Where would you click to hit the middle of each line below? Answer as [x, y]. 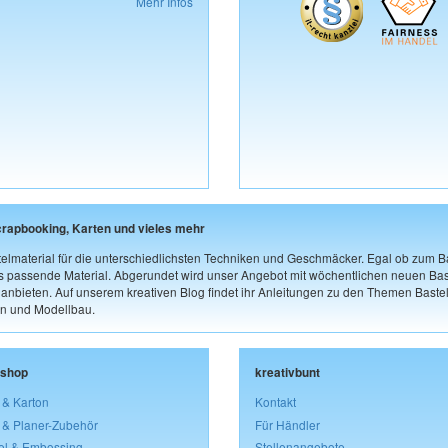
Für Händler [287, 424]
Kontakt [275, 401]
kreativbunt [287, 372]
